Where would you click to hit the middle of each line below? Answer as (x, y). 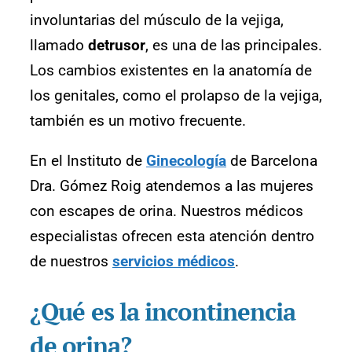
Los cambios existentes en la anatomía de (171, 70)
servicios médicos (174, 261)
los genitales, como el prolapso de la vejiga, (176, 95)
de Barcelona (272, 161)
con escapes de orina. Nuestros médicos (167, 211)
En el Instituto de (88, 161)
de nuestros (71, 261)
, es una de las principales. (234, 45)
